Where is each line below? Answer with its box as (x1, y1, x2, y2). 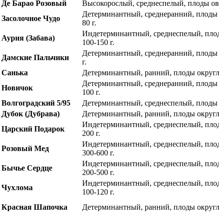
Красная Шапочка (1, 203, 67, 211)
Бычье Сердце (1, 164, 52, 172)
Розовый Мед (1, 144, 49, 153)
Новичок (1, 84, 33, 92)
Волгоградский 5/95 (1, 99, 70, 107)
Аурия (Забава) (1, 34, 55, 42)
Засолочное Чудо (1, 14, 60, 22)
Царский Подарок (1, 125, 65, 133)
